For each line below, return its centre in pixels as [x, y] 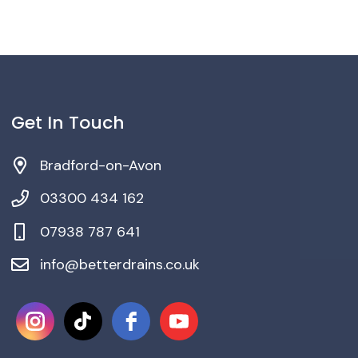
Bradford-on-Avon [100, 166]
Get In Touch [68, 123]
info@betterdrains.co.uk [119, 265]
